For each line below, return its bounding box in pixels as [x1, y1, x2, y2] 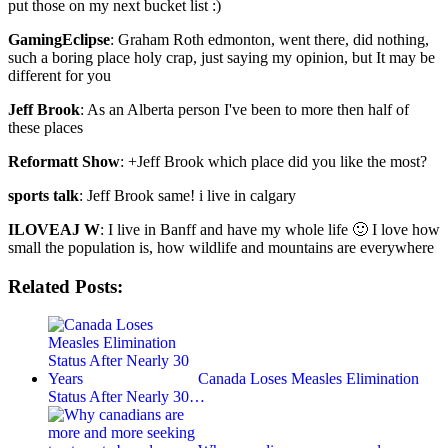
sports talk [8, 187, 79, 205]
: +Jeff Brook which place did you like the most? [120, 153, 427, 171]
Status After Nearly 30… [48, 388, 205, 406]
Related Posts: [8, 275, 123, 297]
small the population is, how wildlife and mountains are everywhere [8, 239, 434, 257]
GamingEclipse [8, 31, 110, 49]
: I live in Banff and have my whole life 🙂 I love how [100, 221, 440, 239]
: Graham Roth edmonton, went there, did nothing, [110, 31, 429, 49]
